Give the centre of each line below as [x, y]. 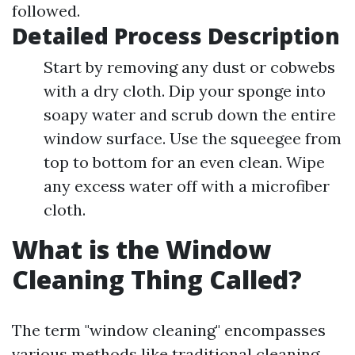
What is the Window [141, 249]
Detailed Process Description [176, 36]
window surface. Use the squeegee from [193, 138]
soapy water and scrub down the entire [190, 115]
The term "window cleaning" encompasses [169, 330]
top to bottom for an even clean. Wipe [184, 162]
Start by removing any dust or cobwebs [189, 67]
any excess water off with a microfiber [187, 186]
